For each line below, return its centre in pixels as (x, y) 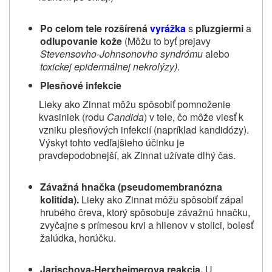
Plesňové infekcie (81, 85)
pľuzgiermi (219, 28)
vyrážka (168, 28)
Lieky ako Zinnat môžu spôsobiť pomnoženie (134, 104)
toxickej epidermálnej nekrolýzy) (109, 66)
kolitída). (59, 199)
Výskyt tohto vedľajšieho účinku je (111, 142)
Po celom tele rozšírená (95, 28)
